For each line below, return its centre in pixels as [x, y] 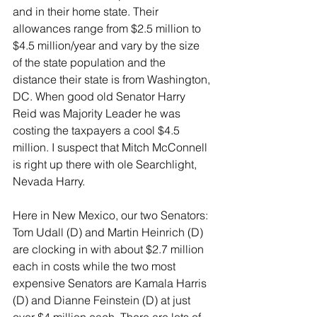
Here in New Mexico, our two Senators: [112, 215]
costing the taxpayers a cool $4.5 [98, 131]
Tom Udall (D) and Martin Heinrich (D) [109, 232]
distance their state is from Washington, [113, 80]
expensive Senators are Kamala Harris [111, 283]
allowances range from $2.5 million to [108, 29]
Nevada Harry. [49, 181]
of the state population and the [91, 63]
